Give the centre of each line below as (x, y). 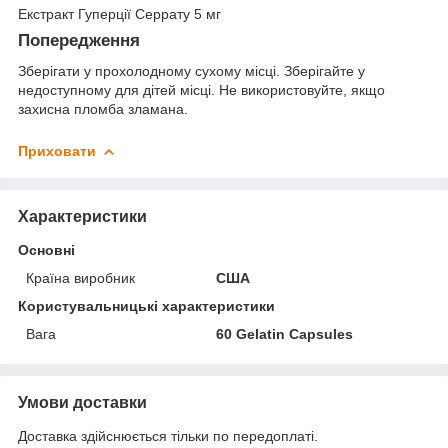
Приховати (57, 151)
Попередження (79, 41)
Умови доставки (82, 402)
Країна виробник (80, 277)
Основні (46, 249)
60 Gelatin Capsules (285, 333)
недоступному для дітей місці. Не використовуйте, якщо (201, 90)
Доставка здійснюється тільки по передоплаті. (168, 435)
